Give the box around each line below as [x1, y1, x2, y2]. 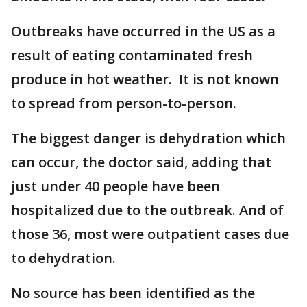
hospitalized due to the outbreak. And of [11, 201, 284, 219]
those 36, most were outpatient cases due [11, 225, 289, 243]
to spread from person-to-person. [11, 94, 236, 112]
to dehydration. [11, 249, 119, 267]
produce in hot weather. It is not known [11, 70, 279, 88]
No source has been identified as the [11, 284, 255, 302]
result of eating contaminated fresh [11, 46, 253, 64]
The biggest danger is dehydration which [11, 129, 286, 147]
